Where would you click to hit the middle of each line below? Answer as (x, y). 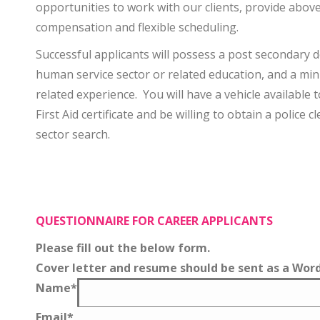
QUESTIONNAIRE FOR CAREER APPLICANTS (154, 221)
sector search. (73, 134)
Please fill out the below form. (123, 248)
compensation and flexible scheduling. (137, 27)
